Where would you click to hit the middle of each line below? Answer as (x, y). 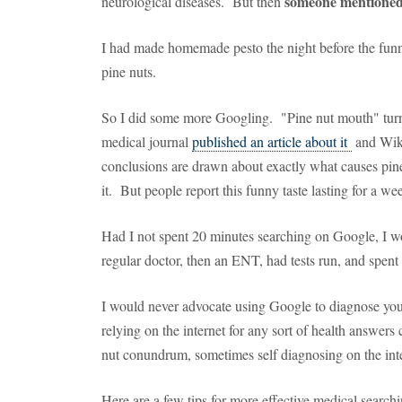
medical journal (147, 141)
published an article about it (272, 141)
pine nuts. (129, 71)
